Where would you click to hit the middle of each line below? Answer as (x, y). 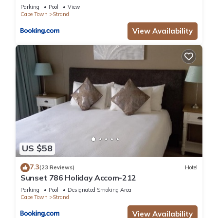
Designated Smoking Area (100, 190)
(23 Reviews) (57, 168)
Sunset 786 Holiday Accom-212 (79, 177)
